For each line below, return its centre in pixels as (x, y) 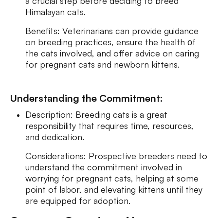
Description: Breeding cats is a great (96, 114)
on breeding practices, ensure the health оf (110, 42)
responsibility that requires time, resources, (109, 126)
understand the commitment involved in (104, 167)
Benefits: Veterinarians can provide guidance (112, 31)
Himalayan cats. (57, 12)
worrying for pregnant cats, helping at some (112, 178)
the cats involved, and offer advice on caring (112, 53)
